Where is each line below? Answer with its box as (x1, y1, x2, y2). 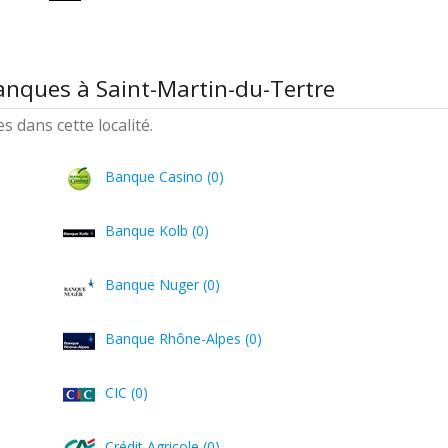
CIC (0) (105, 383, 149, 402)
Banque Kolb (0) (105, 221, 210, 240)
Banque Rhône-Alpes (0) (105, 329, 263, 348)
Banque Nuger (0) (105, 275, 221, 294)
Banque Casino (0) (105, 167, 225, 186)
